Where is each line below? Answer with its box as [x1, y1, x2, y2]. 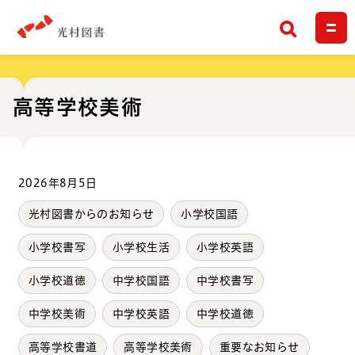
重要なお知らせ [219, 341, 300, 353]
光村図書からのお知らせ [29, 208, 155, 219]
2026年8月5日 [18, 177, 97, 189]
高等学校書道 [29, 341, 97, 353]
